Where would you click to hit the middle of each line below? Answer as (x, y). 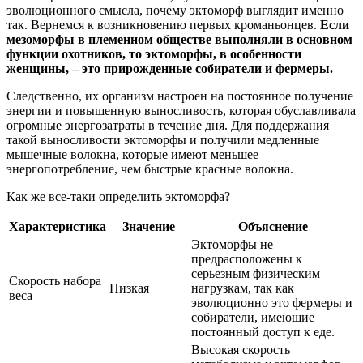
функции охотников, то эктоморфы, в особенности (154, 54)
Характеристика (58, 227)
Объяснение (273, 227)
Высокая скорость (241, 350)
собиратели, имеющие (253, 318)
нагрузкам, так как (243, 288)
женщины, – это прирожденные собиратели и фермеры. (170, 69)
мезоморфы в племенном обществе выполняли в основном (179, 40)
